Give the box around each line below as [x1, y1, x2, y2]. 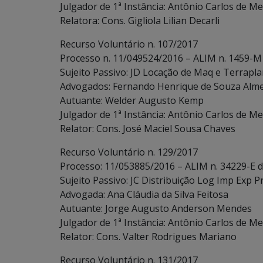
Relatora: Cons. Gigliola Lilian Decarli [60, 14, 220, 27]
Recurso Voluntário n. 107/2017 [60, 38, 198, 50]
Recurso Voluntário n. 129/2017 [60, 146, 198, 159]
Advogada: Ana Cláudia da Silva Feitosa [60, 188, 228, 201]
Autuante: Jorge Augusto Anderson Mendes [60, 202, 252, 215]
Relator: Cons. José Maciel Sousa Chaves [60, 122, 235, 135]
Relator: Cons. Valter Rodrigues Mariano [60, 230, 237, 243]
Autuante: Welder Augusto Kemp [60, 94, 204, 107]
